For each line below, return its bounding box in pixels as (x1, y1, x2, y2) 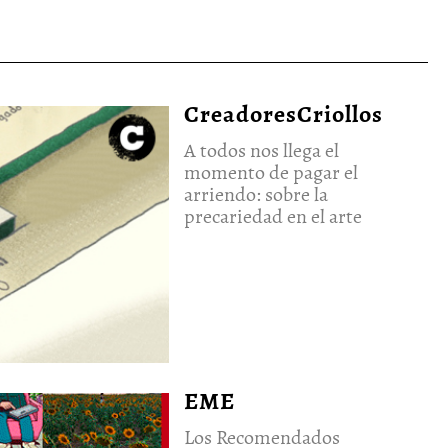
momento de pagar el (184, 159, 359, 187)
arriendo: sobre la (184, 181, 329, 209)
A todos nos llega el (184, 137, 340, 165)
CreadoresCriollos (184, 98, 384, 131)
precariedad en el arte (184, 203, 363, 231)
